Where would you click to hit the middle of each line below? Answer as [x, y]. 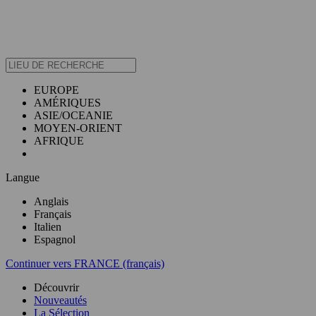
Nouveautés [60, 300]
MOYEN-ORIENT [78, 128]
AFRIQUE [59, 141]
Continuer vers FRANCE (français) [85, 264]
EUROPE [56, 90]
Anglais [51, 202]
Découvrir [56, 288]
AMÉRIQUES [67, 103]
